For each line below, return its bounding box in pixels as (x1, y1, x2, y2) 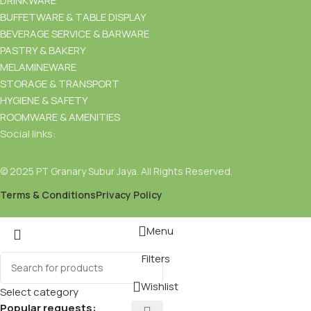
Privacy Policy (96, 187, 162, 201)
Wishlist (141, 279, 178, 294)
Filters (141, 251, 170, 267)
